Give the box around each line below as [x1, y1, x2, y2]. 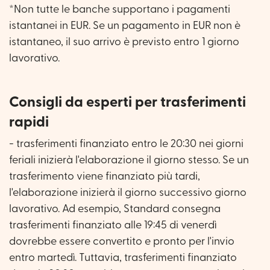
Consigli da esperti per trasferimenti [9, 95, 246, 110]
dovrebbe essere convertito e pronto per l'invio [9, 236, 234, 246]
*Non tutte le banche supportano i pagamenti [9, 4, 230, 15]
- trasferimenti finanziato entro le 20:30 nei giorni [9, 138, 243, 149]
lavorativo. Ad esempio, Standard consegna [9, 203, 221, 214]
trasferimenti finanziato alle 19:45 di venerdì [9, 219, 216, 230]
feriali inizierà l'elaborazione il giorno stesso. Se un [9, 154, 249, 165]
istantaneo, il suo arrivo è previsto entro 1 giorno [9, 37, 239, 48]
